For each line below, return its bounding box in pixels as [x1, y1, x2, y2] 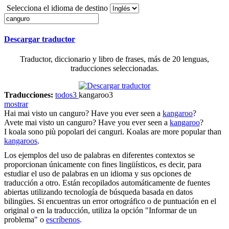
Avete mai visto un [4, 118, 66, 127]
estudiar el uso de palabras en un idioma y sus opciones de [4, 169, 191, 178]
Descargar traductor [4, 35, 75, 44]
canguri [98, 127, 122, 136]
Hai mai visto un [4, 109, 59, 118]
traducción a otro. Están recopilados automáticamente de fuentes [4, 178, 210, 188]
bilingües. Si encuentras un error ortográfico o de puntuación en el [4, 197, 216, 206]
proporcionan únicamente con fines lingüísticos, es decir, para [4, 160, 201, 169]
